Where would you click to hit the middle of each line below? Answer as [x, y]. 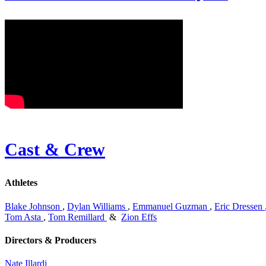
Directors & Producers [50, 240]
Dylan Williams [96, 206]
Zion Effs [139, 217]
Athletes [21, 183]
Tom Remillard [76, 217]
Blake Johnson [32, 206]
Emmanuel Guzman [170, 206]
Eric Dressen [238, 206]
